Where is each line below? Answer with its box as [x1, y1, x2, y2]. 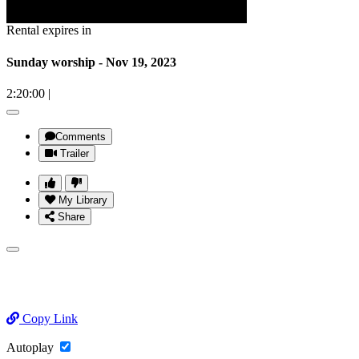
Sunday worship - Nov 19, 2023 [99, 54, 176, 69]
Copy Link [19, 311, 78, 325]
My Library [58, 193, 107, 206]
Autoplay [6, 340, 57, 354]
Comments [55, 130, 106, 143]
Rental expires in [6, 23, 91, 38]
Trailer [60, 147, 89, 159]
